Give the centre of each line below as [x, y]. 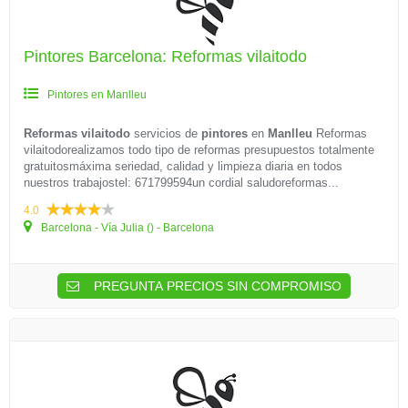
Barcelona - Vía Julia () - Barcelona [126, 228]
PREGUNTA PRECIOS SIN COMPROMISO [216, 286]
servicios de [166, 133]
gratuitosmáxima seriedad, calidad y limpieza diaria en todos [183, 166]
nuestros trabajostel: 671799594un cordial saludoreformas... [181, 183]
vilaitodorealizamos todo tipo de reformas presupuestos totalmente [199, 150]
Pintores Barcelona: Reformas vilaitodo [165, 56]
